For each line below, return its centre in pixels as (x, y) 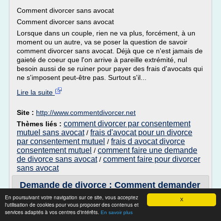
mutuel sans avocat (51, 132)
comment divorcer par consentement (127, 124)
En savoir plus (117, 212)
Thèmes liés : (40, 124)
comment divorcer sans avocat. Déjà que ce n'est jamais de (110, 51)
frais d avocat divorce (148, 141)
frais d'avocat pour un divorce (141, 132)
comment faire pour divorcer (152, 159)
